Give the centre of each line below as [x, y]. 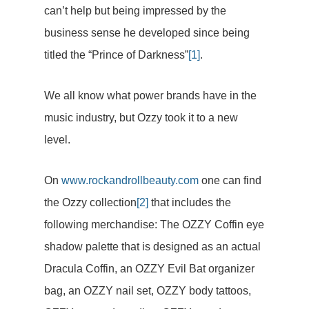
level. [57, 140]
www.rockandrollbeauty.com [130, 180]
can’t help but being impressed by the [135, 11]
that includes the [190, 202]
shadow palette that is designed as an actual [152, 247]
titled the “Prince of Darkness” [116, 55]
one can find [230, 180]
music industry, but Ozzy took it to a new [141, 118]
